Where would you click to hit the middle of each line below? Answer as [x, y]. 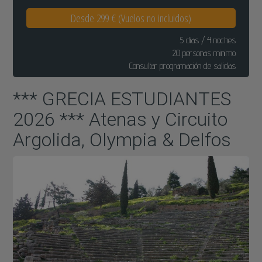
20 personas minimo [204, 53]
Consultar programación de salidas [182, 65]
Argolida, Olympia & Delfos [122, 139]
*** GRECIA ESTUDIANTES [122, 99]
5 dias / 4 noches [207, 40]
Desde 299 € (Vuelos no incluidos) [131, 18]
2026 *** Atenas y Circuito [120, 119]
